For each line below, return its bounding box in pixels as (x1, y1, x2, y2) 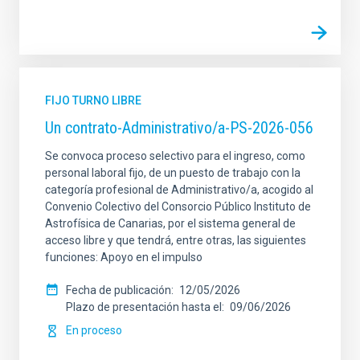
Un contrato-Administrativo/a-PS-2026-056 (45, 118, 313, 137)
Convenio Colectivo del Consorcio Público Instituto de (45, 200, 311, 213)
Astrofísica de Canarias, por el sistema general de (45, 217, 296, 230)
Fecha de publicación (66, 284, 171, 297)
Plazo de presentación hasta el (66, 301, 222, 313)
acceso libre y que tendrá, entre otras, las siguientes (45, 234, 306, 247)
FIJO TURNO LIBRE (45, 94, 141, 107)
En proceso (66, 324, 122, 337)
